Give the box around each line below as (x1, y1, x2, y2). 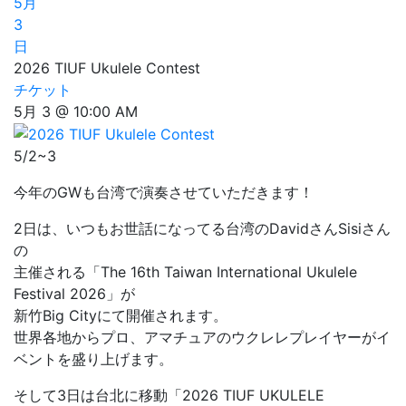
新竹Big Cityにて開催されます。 (14, 306, 227, 325)
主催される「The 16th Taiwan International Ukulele (14, 263, 357, 282)
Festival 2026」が (14, 285, 135, 304)
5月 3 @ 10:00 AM (14, 101, 138, 121)
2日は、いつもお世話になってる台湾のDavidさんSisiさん (14, 219, 391, 238)
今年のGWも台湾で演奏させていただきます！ (14, 183, 314, 202)
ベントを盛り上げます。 (14, 350, 173, 369)
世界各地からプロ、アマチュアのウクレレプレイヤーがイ (14, 328, 391, 347)
